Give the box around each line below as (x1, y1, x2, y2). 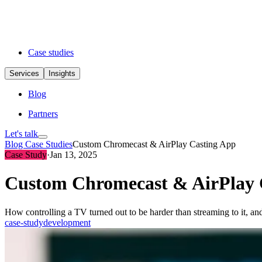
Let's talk (5, 129, 38, 139)
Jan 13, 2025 (50, 150, 97, 160)
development (43, 217, 91, 227)
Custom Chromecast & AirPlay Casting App (73, 139, 236, 149)
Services (9, 69, 39, 78)
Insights (49, 69, 75, 78)
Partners (28, 109, 58, 119)
